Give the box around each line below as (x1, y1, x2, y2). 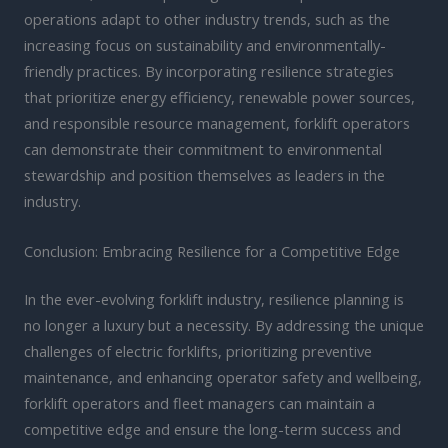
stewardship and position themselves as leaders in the (24, 165, 385, 186)
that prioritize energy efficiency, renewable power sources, (24, 87, 415, 108)
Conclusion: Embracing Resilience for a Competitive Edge (24, 240, 400, 261)
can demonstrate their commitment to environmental (24, 139, 382, 160)
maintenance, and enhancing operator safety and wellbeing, (24, 366, 422, 387)
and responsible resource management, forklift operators (24, 113, 410, 134)
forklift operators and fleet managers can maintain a (24, 392, 375, 413)
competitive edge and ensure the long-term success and (24, 418, 401, 439)
